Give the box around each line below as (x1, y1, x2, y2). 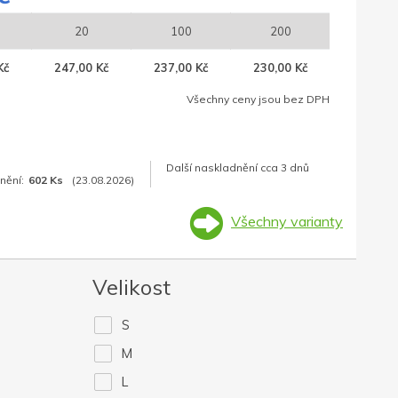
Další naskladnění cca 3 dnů (166, 161, 309, 175)
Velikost (92, 274, 171, 301)
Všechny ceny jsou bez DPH (187, 92, 330, 107)
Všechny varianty (231, 212, 343, 231)
